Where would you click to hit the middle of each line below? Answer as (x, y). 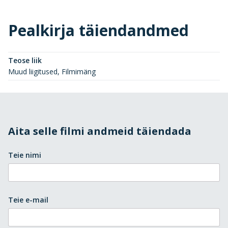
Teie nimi (25, 155)
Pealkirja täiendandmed (98, 30)
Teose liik (25, 60)
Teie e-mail (28, 199)
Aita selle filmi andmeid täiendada (100, 131)
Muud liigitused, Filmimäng (52, 71)
